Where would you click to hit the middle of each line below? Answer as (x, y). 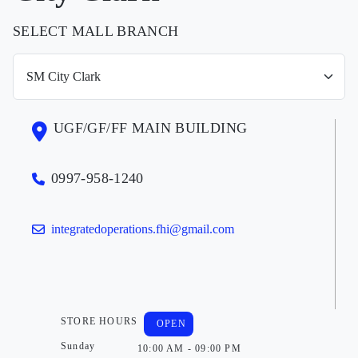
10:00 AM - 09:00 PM (189, 348)
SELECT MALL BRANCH (96, 31)
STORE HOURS (99, 321)
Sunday (78, 346)
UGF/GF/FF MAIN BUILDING (151, 127)
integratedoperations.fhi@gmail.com (143, 229)
